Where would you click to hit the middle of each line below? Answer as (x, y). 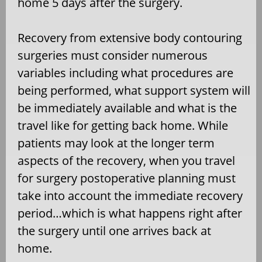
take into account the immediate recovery (130, 196)
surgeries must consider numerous (113, 56)
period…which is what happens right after (130, 213)
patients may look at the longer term (116, 143)
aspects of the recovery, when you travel (126, 161)
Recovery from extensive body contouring (130, 38)
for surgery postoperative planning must (127, 178)
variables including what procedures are (125, 73)
